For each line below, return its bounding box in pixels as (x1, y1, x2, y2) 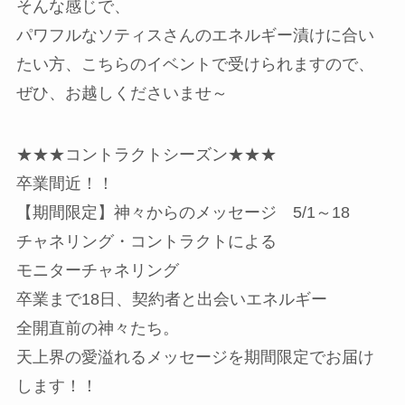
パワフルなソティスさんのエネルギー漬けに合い (15, 26, 374, 45)
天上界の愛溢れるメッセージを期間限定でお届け (15, 347, 374, 366)
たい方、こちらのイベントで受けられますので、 (15, 55, 374, 74)
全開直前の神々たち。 (15, 318, 179, 337)
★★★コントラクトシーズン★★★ (15, 145, 277, 164)
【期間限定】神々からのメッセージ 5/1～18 (15, 202, 350, 221)
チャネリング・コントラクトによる (15, 231, 277, 250)
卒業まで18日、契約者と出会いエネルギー (15, 289, 327, 308)
